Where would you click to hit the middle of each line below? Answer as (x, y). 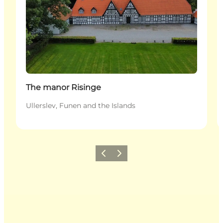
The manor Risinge (63, 87)
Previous (111, 156)
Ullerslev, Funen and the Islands (81, 105)
